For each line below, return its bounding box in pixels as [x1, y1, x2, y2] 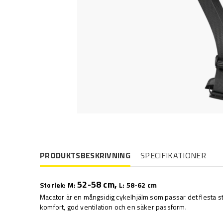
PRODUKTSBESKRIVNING [40, 149, 131, 161]
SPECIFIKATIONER [140, 149, 206, 161]
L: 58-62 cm [119, 180, 157, 190]
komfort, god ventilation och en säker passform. [40, 202, 187, 212]
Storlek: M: [40, 180, 78, 190]
